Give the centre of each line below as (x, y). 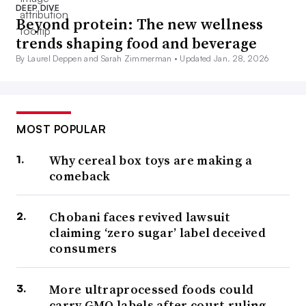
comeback (80, 176)
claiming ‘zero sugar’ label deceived (157, 233)
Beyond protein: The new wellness (139, 24)
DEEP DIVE (38, 8)
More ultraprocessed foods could (152, 290)
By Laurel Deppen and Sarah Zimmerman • (98, 59)
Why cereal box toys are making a (151, 161)
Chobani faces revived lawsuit (140, 217)
